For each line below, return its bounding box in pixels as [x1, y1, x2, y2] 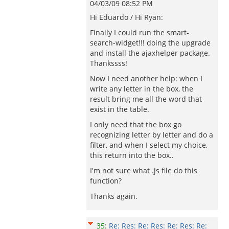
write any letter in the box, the [90, 84, 193, 94]
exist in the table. [90, 104, 149, 114]
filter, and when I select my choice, [90, 140, 208, 150]
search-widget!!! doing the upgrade [90, 38, 211, 48]
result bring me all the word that [90, 94, 202, 104]
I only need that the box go [90, 120, 181, 129]
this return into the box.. [90, 150, 174, 160]
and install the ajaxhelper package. [90, 48, 210, 58]
